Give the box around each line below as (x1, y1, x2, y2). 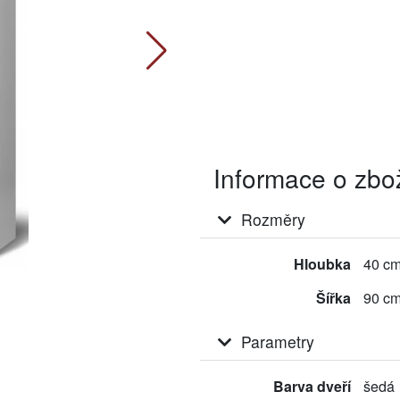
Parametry (241, 330, 314, 353)
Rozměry (241, 208, 305, 230)
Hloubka (293, 254, 351, 274)
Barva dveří (272, 376, 351, 396)
